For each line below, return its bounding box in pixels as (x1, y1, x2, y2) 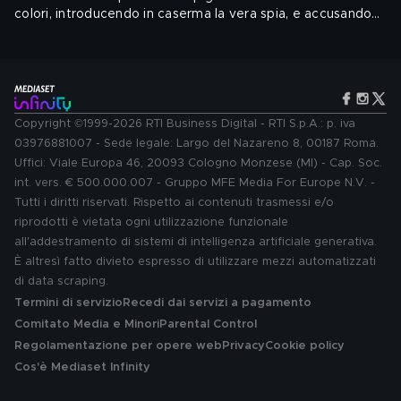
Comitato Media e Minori (14, 319, 159, 330)
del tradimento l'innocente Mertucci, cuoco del (14, 26, 307, 38)
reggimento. (14, 44, 91, 56)
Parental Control (159, 319, 257, 330)
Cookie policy (265, 340, 345, 352)
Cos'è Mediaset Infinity (14, 362, 150, 373)
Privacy (222, 340, 265, 352)
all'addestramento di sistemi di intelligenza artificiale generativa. (14, 236, 377, 248)
